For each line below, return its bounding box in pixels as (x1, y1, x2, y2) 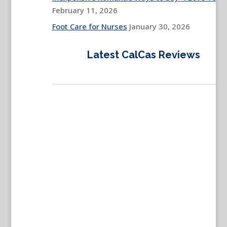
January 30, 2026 (129, 21, 190, 31)
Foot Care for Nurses (52, 21, 127, 31)
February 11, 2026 (52, 5, 118, 15)
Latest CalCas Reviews (87, 49, 201, 61)
